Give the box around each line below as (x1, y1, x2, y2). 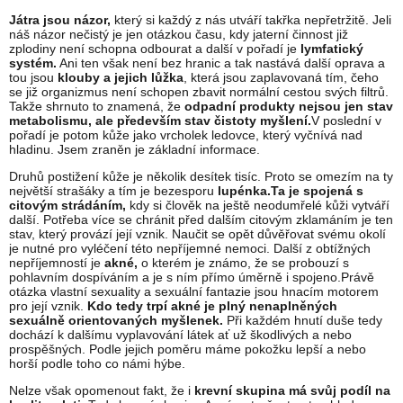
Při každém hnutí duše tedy (223, 313, 382, 328)
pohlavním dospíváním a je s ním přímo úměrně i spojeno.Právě (9, 270, 374, 285)
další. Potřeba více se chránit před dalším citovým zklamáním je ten (9, 212, 393, 228)
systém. (9, 56, 57, 71)
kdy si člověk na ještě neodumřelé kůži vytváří (130, 198, 390, 213)
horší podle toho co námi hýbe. (9, 356, 185, 372)
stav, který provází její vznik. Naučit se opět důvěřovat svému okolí (9, 227, 386, 242)
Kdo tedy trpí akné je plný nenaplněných (84, 299, 337, 314)
